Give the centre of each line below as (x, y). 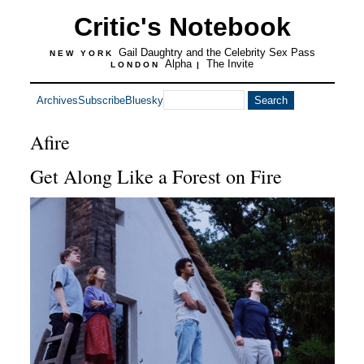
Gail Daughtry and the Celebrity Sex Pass (217, 52)
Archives (57, 100)
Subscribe (101, 100)
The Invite (230, 64)
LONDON (138, 65)
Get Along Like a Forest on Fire (156, 176)
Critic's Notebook (182, 27)
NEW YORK (84, 53)
